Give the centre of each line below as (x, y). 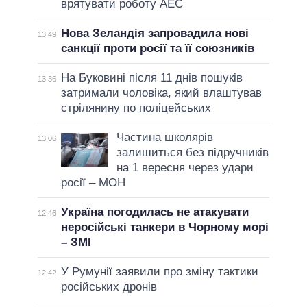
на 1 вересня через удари (185, 167)
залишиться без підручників (192, 152)
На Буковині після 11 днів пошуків (151, 77)
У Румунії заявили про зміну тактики (159, 271)
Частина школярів (164, 137)
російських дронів (109, 286)
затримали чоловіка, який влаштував (161, 93)
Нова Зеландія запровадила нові (155, 33)
